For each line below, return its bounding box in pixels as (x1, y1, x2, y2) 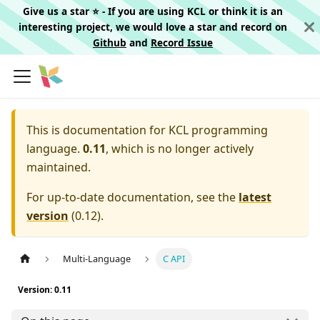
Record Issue (151, 36, 213, 49)
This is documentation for (26, 122, 169, 138)
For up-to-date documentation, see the (26, 189, 239, 205)
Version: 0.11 (18, 284, 71, 296)
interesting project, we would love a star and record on (19, 20, 287, 34)
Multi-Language (63, 252, 131, 266)
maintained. (26, 159, 91, 175)
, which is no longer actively (106, 141, 254, 156)
